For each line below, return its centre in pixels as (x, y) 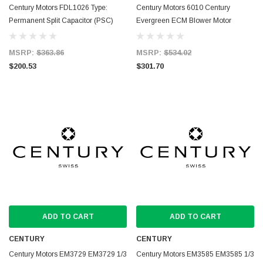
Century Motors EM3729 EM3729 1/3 (68, 254)
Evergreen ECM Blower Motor (184, 21)
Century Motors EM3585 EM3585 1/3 (195, 254)
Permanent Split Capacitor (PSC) (61, 21)
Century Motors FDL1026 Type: (58, 8)
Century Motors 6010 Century (183, 8)
